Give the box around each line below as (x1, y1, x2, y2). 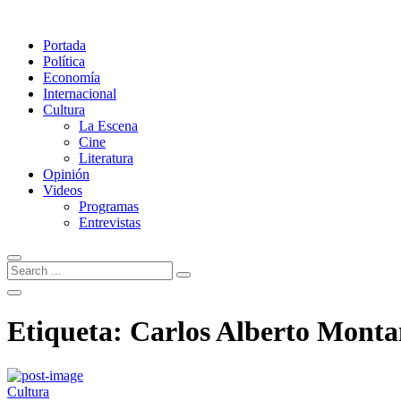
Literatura (79, 150, 133, 166)
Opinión (43, 166, 90, 182)
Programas (79, 199, 139, 214)
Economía (43, 70, 100, 85)
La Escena (79, 118, 138, 133)
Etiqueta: (7, 315, 130, 348)
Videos (43, 183, 82, 198)
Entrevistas (79, 215, 141, 230)
